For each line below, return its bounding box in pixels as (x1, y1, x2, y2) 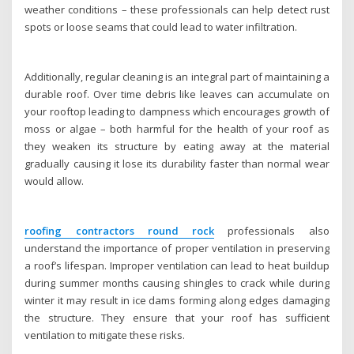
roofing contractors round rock (24, 223, 215, 238)
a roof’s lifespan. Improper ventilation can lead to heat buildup (24, 258, 330, 273)
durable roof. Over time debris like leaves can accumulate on (24, 86, 330, 101)
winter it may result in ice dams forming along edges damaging (24, 292, 330, 307)
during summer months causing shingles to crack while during (24, 275, 330, 290)
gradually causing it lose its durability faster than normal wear (24, 156, 330, 171)
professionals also (214, 223, 330, 238)
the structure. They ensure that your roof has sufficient (24, 310, 330, 325)
